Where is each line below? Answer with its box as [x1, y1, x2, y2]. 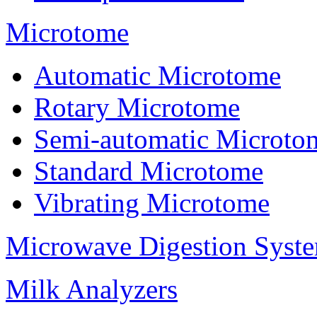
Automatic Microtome [34, 60, 281, 91]
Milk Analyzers [6, 274, 178, 305]
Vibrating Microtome [34, 188, 270, 219]
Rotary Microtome [34, 92, 240, 123]
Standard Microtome [34, 156, 263, 187]
